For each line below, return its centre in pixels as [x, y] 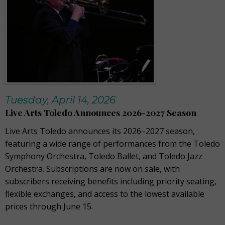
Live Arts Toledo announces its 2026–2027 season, [100, 131]
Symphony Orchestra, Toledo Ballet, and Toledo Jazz [104, 156]
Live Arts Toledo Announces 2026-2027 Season [101, 113]
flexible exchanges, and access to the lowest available [105, 194]
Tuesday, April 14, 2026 [60, 100]
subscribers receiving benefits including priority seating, [111, 182]
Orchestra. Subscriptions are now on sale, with [92, 169]
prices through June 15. [49, 207]
